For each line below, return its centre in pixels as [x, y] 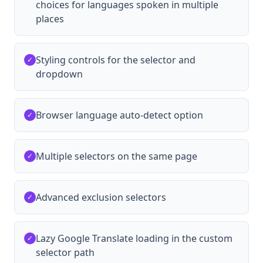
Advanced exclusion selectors [101, 197]
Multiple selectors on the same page [117, 156]
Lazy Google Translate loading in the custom [134, 238]
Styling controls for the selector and [116, 60]
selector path [65, 252]
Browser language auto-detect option [119, 115]
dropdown [59, 74]
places [50, 18]
